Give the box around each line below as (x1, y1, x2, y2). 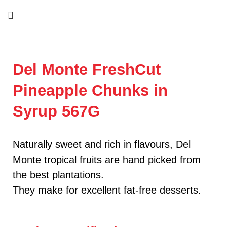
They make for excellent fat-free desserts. (13, 184, 201, 196)
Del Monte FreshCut (13, 61, 161, 79)
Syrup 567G (13, 102, 100, 120)
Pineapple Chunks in (13, 82, 168, 99)
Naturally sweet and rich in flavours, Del (13, 139, 191, 150)
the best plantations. (13, 169, 104, 180)
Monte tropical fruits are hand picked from (13, 154, 201, 165)
